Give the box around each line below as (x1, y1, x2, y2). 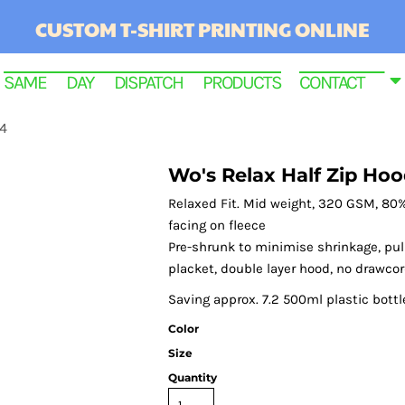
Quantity (168, 371, 217, 384)
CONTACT (298, 71, 385, 93)
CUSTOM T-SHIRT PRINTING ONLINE (35, 15, 370, 42)
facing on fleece (168, 217, 266, 233)
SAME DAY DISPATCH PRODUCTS (4, 71, 281, 93)
